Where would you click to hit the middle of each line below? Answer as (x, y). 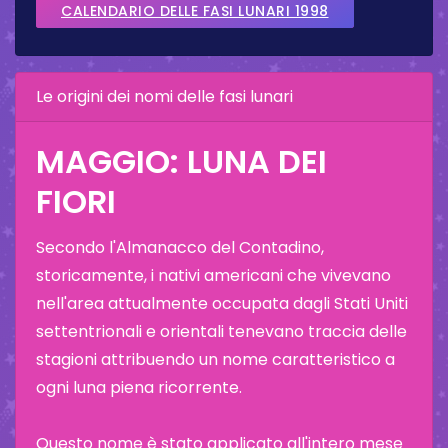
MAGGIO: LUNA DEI (181, 161)
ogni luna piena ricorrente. (139, 387)
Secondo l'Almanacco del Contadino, (180, 247)
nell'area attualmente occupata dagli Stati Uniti (222, 303)
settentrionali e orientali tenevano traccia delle (221, 331)
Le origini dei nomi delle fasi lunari (164, 96)
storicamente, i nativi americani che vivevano (213, 275)
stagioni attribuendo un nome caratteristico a (215, 359)
